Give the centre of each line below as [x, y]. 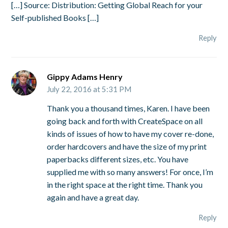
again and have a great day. [93, 197]
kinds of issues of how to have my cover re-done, [131, 133]
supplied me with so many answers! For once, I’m [130, 172]
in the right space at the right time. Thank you [125, 184]
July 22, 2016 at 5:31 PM [89, 89]
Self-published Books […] [55, 18]
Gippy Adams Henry [85, 76]
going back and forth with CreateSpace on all [125, 121]
